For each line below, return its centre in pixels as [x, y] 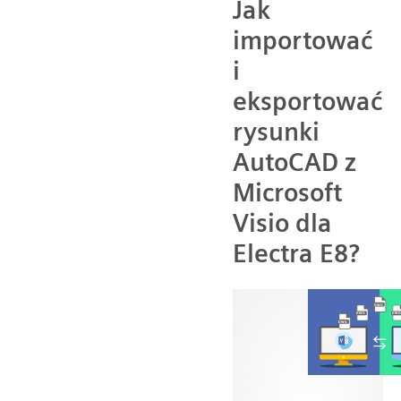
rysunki [276, 132]
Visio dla [282, 223]
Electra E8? [296, 254]
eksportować [307, 102]
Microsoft [287, 193]
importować [303, 41]
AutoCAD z [294, 162]
